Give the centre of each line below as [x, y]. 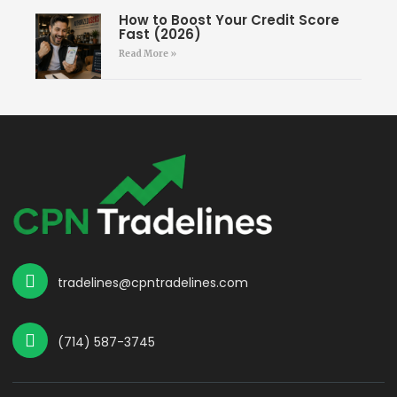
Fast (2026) [160, 35]
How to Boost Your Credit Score [229, 20]
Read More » [147, 54]
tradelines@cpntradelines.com [153, 282]
